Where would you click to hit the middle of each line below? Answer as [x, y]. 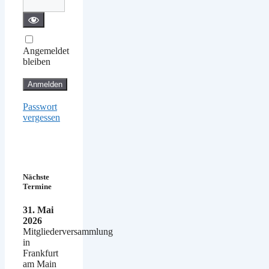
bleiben [37, 62]
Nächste [36, 177]
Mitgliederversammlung [68, 232]
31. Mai [38, 210]
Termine [37, 187]
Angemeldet [46, 51]
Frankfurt [41, 253]
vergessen [41, 118]
